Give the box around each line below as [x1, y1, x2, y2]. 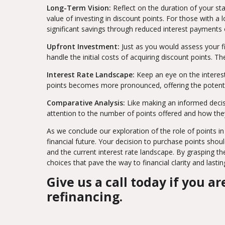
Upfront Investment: [47, 42, 120, 52]
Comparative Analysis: [47, 98, 127, 108]
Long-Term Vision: [47, 3, 111, 13]
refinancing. [47, 188, 123, 205]
